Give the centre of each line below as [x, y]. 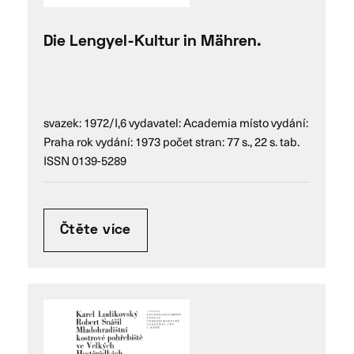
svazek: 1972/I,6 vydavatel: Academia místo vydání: [176, 122]
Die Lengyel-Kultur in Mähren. [153, 41]
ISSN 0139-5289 [85, 160]
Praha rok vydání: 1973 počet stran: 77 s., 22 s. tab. [171, 141]
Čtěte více [96, 230]
